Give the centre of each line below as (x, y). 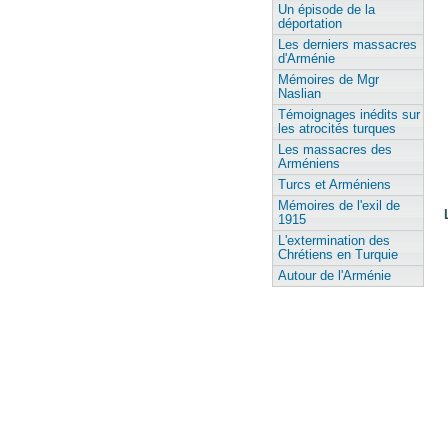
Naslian (299, 94)
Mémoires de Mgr (328, 80)
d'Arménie (306, 59)
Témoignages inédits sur (349, 115)
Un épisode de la (326, 10)
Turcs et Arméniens (334, 185)
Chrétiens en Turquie (338, 255)
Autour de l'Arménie (334, 276)
